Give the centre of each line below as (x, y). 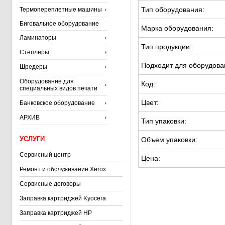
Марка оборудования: (177, 28)
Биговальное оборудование (59, 24)
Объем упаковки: (169, 140)
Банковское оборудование (57, 103)
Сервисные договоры (50, 184)
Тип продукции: (166, 47)
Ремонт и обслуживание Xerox (63, 169)
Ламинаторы (38, 38)
